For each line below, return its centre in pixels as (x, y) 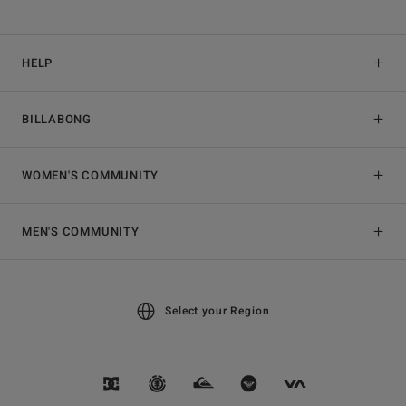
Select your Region (217, 311)
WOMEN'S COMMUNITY (91, 176)
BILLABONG (57, 120)
